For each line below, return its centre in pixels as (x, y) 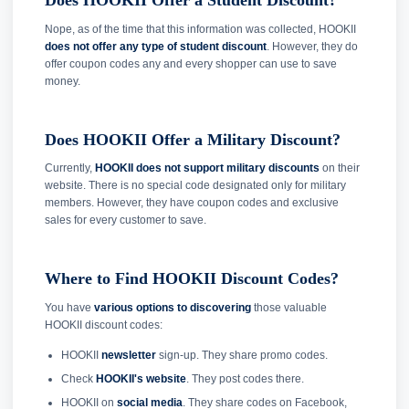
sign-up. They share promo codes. (241, 355)
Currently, (70, 168)
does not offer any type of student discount (156, 46)
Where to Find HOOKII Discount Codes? (192, 279)
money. (63, 81)
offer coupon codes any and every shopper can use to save (191, 63)
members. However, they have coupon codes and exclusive (192, 203)
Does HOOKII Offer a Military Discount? (193, 139)
